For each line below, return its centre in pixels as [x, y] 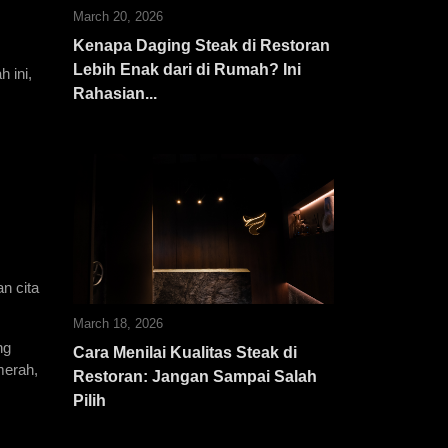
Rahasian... [115, 93]
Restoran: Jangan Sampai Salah [195, 376]
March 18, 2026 [118, 323]
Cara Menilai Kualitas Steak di [185, 352]
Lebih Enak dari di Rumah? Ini [187, 69]
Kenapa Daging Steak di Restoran [201, 45]
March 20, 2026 [118, 16]
